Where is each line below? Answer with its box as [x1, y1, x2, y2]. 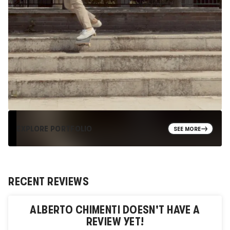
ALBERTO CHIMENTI [30, 203, 121, 217]
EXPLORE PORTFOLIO [16, 123, 92, 133]
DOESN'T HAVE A [120, 203, 200, 217]
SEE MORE [173, 125, 201, 132]
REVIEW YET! [86, 215, 144, 228]
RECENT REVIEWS [8, 175, 89, 188]
